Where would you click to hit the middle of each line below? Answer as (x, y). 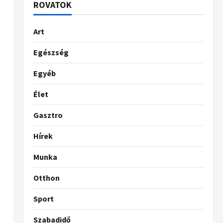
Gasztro (48, 115)
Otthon (46, 178)
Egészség (51, 52)
